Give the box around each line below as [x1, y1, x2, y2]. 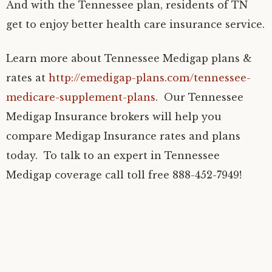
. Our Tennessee [155, 90, 243, 103]
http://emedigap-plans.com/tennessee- [49, 71, 251, 84]
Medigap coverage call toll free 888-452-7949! [6, 168, 242, 181]
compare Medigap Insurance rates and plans [6, 129, 240, 142]
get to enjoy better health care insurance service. [6, 18, 265, 30]
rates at [6, 71, 49, 84]
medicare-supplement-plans [6, 90, 155, 103]
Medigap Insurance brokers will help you [6, 110, 222, 123]
